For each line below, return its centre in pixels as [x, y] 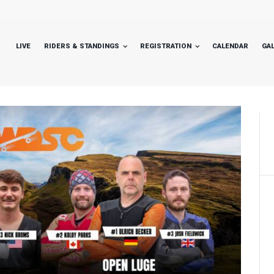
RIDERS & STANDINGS [82, 46]
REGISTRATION [166, 46]
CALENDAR [230, 46]
